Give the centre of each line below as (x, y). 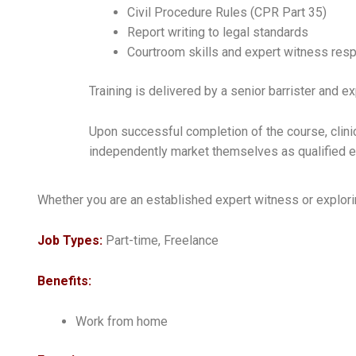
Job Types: (72, 240)
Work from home (122, 321)
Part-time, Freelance (162, 240)
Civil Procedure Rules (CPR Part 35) (227, 12)
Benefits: (64, 281)
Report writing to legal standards (218, 32)
